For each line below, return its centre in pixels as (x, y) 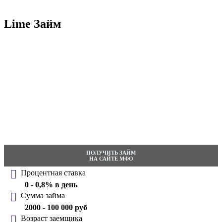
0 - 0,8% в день (51, 185)
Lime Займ (32, 24)
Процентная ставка (53, 173)
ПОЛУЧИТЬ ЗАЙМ (111, 153)
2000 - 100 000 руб (56, 208)
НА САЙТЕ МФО (111, 159)
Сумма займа (43, 196)
